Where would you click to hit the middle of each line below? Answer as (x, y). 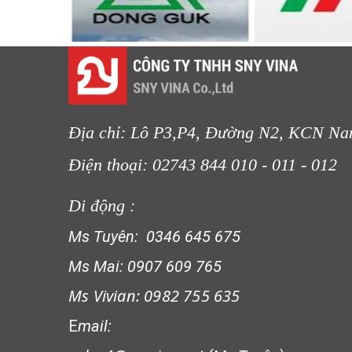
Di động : (104, 206)
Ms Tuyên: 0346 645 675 (154, 237)
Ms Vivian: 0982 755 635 (154, 296)
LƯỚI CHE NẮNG (174, 223)
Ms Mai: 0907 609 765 (145, 267)
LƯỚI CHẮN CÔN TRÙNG (174, 62)
